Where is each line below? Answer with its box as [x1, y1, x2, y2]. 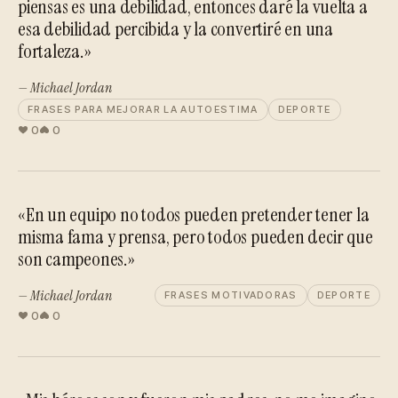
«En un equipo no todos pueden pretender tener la [18, 202, 370, 227]
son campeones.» [18, 246, 135, 272]
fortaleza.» [18, 38, 92, 64]
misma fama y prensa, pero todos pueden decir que [18, 224, 373, 250]
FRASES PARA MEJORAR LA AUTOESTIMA [28, 103, 259, 115]
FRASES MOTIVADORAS [163, 289, 298, 301]
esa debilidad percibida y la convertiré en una [18, 16, 333, 42]
